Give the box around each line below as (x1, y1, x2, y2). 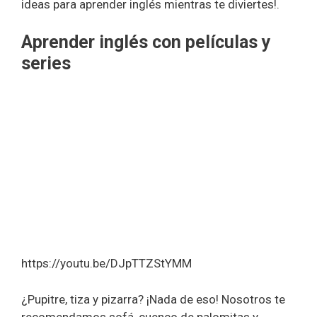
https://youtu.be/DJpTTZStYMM (21, 256, 192, 271)
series (21, 52, 71, 74)
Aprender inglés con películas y (21, 31, 271, 52)
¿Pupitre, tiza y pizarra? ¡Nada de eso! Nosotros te (21, 292, 285, 306)
